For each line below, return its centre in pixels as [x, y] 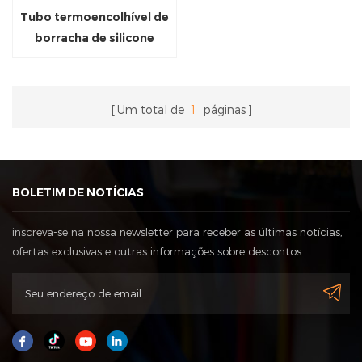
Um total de [152, 110]
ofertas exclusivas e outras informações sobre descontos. [158, 252]
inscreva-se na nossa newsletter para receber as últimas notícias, [177, 232]
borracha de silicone [95, 38]
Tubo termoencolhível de [95, 17]
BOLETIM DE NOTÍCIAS [78, 193]
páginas [222, 110]
